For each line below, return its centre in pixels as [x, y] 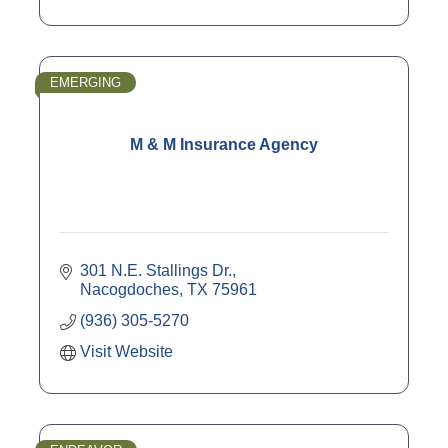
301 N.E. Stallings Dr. [156, 270]
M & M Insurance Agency [224, 144]
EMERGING [85, 82]
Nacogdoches [129, 289]
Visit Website [126, 351]
